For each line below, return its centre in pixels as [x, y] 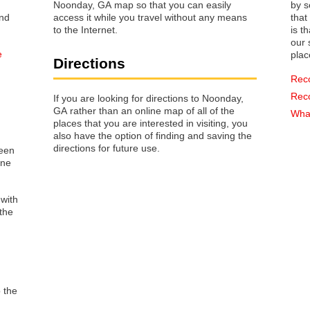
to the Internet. [85, 30]
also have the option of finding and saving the [153, 135]
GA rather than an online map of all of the [144, 110]
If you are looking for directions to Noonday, [148, 98]
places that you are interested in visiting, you [79, 123]
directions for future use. [107, 148]
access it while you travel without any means [150, 18]
